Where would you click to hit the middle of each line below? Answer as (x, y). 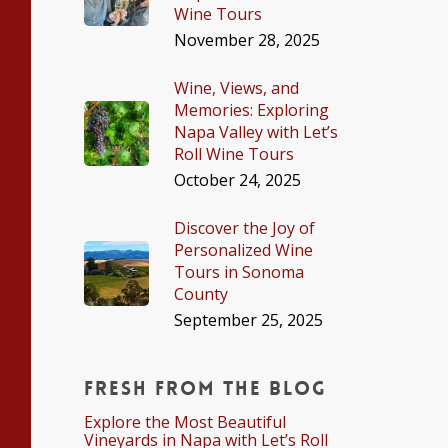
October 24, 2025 (238, 180)
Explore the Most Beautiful (185, 422)
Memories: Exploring (252, 110)
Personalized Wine (244, 250)
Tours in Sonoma (239, 272)
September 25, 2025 (249, 320)
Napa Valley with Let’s (256, 132)
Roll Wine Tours (234, 154)
